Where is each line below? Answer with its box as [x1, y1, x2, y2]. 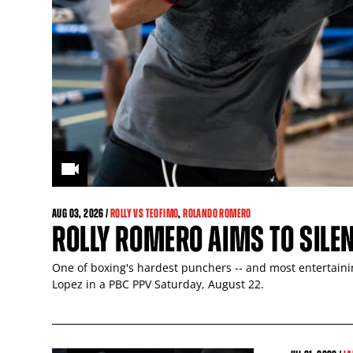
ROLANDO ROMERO [183, 206, 251, 220]
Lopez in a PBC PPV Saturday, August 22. [52, 276, 264, 292]
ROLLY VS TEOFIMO [110, 206, 179, 220]
